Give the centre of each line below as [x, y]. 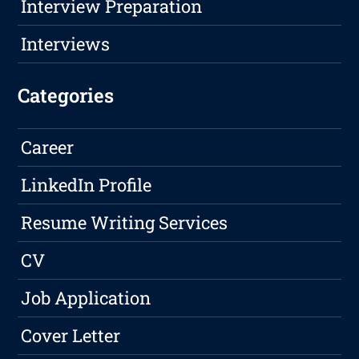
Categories [66, 96]
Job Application [86, 298]
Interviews [66, 44]
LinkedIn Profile [87, 185]
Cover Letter [71, 336]
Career [48, 147]
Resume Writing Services [125, 223]
